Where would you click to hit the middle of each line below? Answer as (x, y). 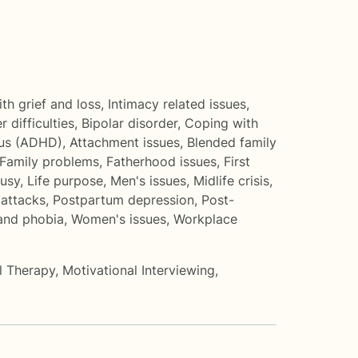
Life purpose (65, 180)
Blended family (232, 142)
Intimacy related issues (177, 103)
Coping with (221, 123)
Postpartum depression (123, 199)
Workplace (205, 219)
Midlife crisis (231, 180)
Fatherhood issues (161, 161)
